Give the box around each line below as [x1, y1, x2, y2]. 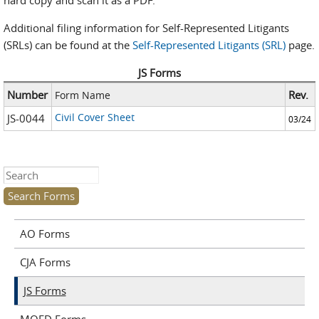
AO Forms [19, 226, 70, 241]
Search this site [4, 168, 77, 182]
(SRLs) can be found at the [4, 38, 132, 52]
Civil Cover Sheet [54, 110, 135, 124]
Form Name [54, 88, 110, 102]
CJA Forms [19, 255, 70, 269]
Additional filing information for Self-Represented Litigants [4, 21, 289, 35]
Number [7, 88, 48, 102]
